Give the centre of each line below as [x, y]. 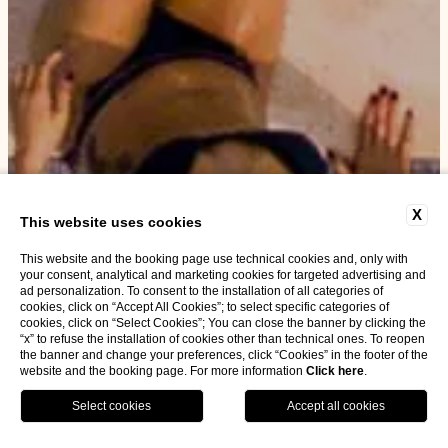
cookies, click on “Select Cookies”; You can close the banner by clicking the [223, 323]
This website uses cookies [111, 222]
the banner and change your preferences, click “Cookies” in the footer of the [224, 355]
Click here [335, 371]
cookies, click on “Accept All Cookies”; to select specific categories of [204, 307]
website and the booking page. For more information [163, 371]
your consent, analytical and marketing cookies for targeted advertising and [223, 275]
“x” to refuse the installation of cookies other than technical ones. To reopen [222, 339]
